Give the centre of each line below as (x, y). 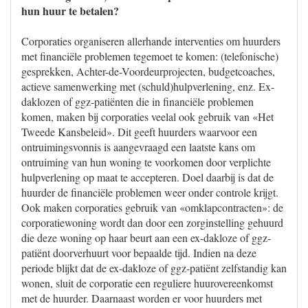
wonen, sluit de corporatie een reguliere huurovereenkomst (147, 283)
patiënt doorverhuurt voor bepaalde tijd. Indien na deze (139, 253)
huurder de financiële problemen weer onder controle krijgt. (150, 192)
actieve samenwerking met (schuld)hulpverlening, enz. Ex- (148, 86)
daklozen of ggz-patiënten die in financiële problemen (137, 101)
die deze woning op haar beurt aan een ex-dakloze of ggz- (146, 238)
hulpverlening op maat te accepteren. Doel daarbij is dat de (147, 177)
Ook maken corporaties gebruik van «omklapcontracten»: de (152, 207)
